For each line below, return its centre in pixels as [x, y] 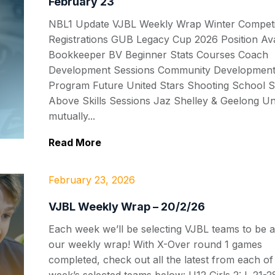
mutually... [72, 116]
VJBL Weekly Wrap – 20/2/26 [127, 207]
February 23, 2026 [92, 180]
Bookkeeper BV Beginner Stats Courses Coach [158, 55]
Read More [75, 142]
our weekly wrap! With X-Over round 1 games [155, 244]
